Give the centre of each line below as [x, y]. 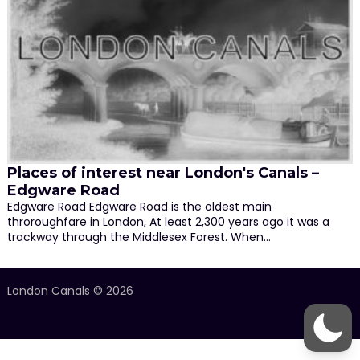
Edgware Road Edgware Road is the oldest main [139, 206]
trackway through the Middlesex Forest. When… [139, 237]
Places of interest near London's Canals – [163, 172]
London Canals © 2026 [70, 290]
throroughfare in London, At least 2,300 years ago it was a [168, 221]
